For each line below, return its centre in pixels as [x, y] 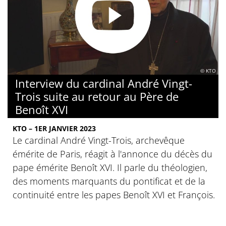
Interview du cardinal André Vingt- [104, 83]
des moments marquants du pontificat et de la [109, 181]
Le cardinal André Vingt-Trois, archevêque [99, 140]
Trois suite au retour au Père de [97, 96]
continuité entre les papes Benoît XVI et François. [114, 194]
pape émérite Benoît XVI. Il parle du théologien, [110, 167]
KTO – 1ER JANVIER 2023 [54, 128]
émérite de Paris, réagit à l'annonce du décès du [112, 154]
